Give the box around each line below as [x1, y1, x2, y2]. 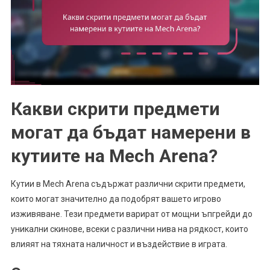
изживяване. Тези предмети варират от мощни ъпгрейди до [10, 209, 253, 219]
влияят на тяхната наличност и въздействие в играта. [10, 239, 227, 249]
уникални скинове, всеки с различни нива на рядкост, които [10, 224, 248, 234]
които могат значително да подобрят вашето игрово [10, 193, 221, 204]
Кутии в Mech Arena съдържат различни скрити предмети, [10, 178, 245, 189]
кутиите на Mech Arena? [10, 145, 218, 166]
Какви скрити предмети [10, 98, 220, 119]
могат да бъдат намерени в [10, 121, 251, 143]
